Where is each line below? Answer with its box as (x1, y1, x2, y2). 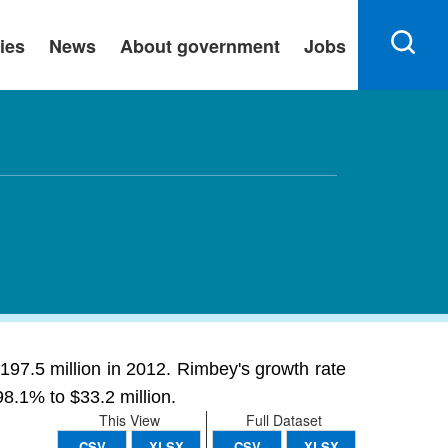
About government (120, 33, 280, 59)
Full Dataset (246, 410, 322, 430)
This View (98, 410, 160, 430)
